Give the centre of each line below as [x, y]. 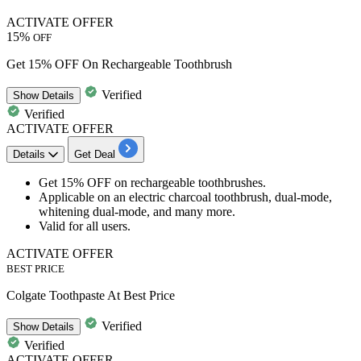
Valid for [62, 226]
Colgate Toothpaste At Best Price [91, 296]
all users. [108, 226]
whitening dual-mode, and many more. [137, 212]
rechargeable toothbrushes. [198, 183]
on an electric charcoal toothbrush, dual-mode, [215, 197]
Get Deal [95, 155]
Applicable [68, 197]
